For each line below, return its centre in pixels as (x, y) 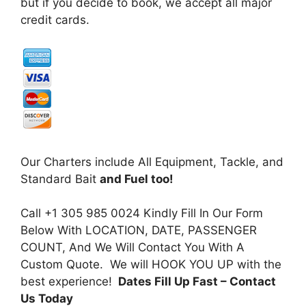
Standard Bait (60, 179)
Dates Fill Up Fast (167, 281)
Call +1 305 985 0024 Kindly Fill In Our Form (142, 213)
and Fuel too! (137, 179)
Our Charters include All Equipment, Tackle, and (152, 162)
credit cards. (55, 19)
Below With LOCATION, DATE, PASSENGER (139, 230)
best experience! (68, 281)
